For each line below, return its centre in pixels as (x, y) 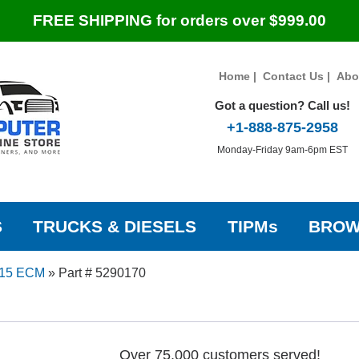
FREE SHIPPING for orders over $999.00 (179, 20)
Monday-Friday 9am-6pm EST (282, 149)
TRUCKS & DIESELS (115, 227)
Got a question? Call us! (282, 105)
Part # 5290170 (102, 273)
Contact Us (293, 76)
